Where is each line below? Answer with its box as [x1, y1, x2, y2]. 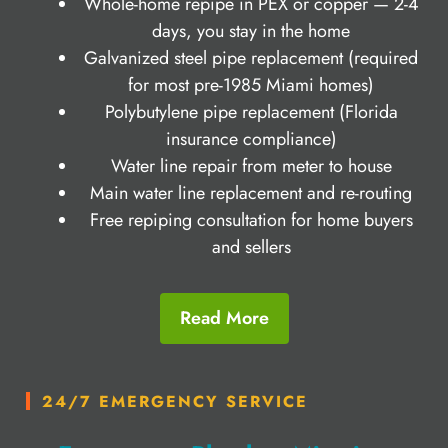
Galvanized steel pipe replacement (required [84, 44, 418, 71]
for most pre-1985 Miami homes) [128, 71, 374, 98]
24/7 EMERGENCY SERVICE [42, 389, 308, 413]
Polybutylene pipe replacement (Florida [104, 98, 398, 125]
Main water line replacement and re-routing [90, 179, 412, 206]
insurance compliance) [165, 125, 337, 152]
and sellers [211, 233, 291, 260]
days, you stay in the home [152, 17, 350, 44]
